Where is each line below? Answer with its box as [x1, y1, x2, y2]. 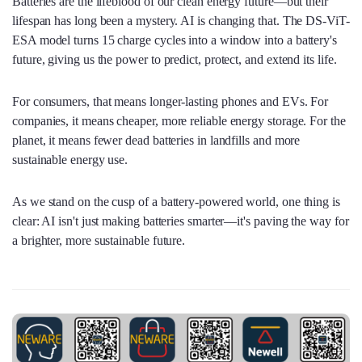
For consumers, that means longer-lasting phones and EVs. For [12, 94, 329, 108]
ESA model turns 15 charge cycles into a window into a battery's [12, 32, 337, 47]
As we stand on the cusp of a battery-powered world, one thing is [12, 194, 340, 208]
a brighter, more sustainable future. [12, 233, 186, 247]
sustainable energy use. [12, 152, 128, 166]
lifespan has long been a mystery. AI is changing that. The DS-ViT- [12, 13, 350, 27]
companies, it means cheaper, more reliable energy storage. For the [12, 113, 346, 128]
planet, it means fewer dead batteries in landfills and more [12, 133, 301, 147]
